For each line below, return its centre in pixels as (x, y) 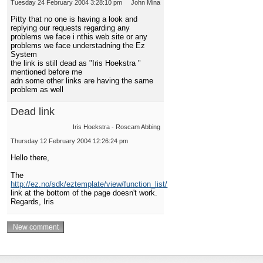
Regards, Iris (33, 202)
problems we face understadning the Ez (78, 46)
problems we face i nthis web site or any (79, 37)
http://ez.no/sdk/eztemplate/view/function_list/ (89, 184)
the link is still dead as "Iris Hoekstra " (76, 63)
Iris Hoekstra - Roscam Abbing (116, 127)
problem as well (37, 90)
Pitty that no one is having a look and (74, 19)
